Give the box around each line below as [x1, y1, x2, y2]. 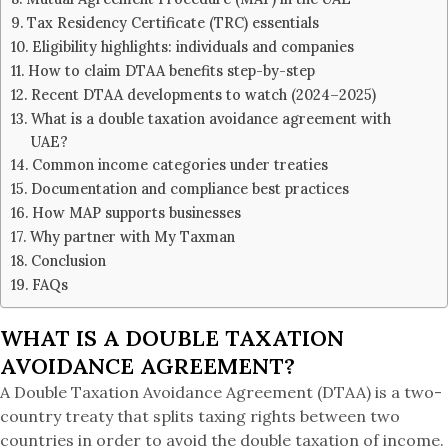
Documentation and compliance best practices [30, 179, 349, 198]
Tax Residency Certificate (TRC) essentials [26, 13, 319, 32]
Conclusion [30, 251, 106, 270]
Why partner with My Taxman [29, 227, 235, 246]
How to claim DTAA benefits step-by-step [27, 61, 315, 80]
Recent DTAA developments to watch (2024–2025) [30, 85, 376, 104]
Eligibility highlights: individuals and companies [31, 37, 354, 56]
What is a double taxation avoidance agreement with [30, 109, 391, 128]
